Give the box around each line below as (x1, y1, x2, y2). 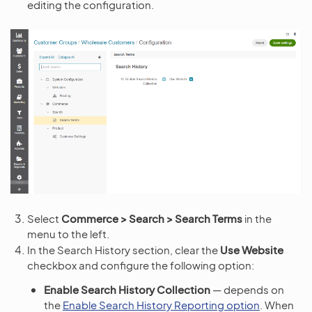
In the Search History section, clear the (27, 243, 220, 257)
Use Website (220, 243, 283, 257)
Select (27, 212, 61, 226)
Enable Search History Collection (44, 283, 210, 297)
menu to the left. (27, 227, 109, 241)
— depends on (210, 283, 284, 297)
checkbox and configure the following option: (27, 258, 254, 272)
